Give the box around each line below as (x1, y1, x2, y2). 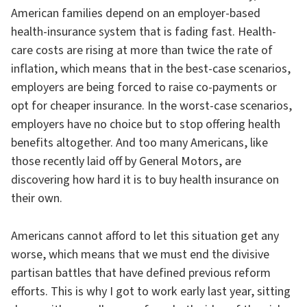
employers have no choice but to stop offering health (11, 116, 280, 133)
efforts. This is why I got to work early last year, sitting (11, 283, 291, 300)
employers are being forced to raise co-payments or (11, 79, 277, 96)
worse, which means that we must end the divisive (11, 246, 269, 263)
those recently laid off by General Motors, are (11, 153, 241, 170)
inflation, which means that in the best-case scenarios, (11, 60, 291, 77)
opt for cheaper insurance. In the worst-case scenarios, (11, 97, 292, 114)
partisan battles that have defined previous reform (11, 265, 271, 282)
